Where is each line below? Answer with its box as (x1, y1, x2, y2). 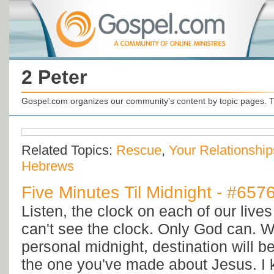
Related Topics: (21, 143, 116, 158)
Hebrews (21, 158, 74, 174)
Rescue (116, 143, 161, 158)
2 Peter (21, 66, 87, 88)
